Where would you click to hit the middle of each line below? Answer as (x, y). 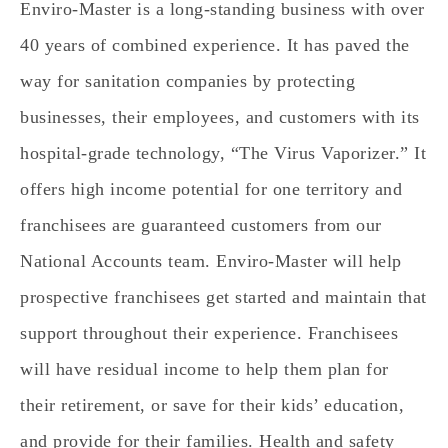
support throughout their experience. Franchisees (209, 332)
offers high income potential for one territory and (211, 188)
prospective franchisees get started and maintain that (223, 296)
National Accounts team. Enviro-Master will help (211, 260)
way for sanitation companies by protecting (187, 80)
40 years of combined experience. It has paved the (215, 44)
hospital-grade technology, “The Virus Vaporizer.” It (223, 152)
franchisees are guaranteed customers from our (201, 224)
